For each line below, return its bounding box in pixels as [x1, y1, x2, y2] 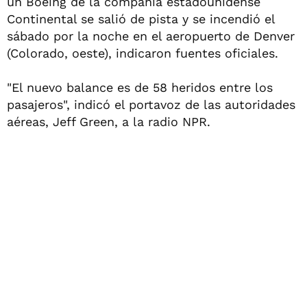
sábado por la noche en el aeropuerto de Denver [7, 29, 295, 43]
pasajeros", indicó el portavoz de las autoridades [7, 97, 295, 112]
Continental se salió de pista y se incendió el [7, 12, 275, 26]
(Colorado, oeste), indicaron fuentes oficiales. [7, 46, 278, 60]
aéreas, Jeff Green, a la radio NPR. [7, 114, 210, 129]
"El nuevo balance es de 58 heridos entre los [7, 80, 273, 95]
